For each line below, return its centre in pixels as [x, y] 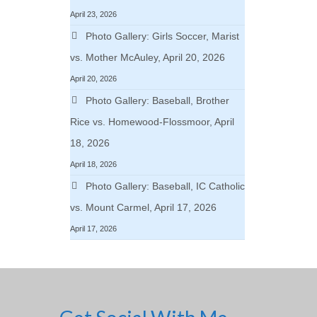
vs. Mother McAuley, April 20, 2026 [147, 57]
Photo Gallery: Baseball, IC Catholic [165, 186]
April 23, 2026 [93, 14]
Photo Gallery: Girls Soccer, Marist [162, 36]
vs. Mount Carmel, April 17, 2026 [143, 207]
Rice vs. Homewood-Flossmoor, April [152, 122]
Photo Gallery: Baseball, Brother [157, 100]
